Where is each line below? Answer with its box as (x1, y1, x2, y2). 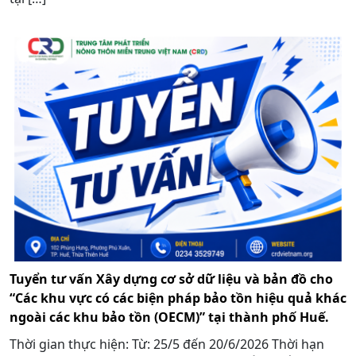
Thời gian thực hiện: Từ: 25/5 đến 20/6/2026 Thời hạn (10, 335, 324, 353)
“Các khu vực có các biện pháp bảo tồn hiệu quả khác (10, 288, 346, 307)
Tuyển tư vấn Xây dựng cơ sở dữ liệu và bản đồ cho (10, 269, 333, 288)
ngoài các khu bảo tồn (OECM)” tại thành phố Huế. (10, 308, 329, 326)
